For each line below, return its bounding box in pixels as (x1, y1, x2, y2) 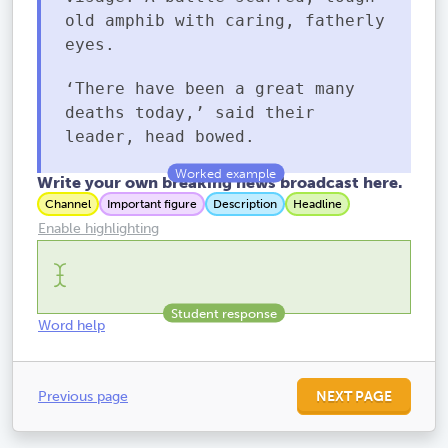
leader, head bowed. (65, 126, 255, 146)
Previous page (38, 388, 128, 406)
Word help (38, 317, 105, 335)
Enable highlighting (38, 220, 159, 238)
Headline (293, 196, 342, 211)
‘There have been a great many (65, 78, 355, 98)
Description (213, 196, 277, 211)
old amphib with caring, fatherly (65, 10, 385, 30)
